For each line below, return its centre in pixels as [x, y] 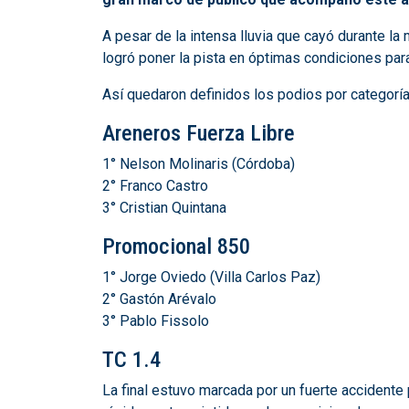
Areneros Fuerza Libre [199, 133]
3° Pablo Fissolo [156, 321]
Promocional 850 [176, 246]
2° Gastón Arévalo [159, 299]
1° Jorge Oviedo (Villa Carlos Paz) [211, 277]
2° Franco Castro [155, 186]
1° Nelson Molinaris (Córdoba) [199, 164]
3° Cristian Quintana [164, 208]
